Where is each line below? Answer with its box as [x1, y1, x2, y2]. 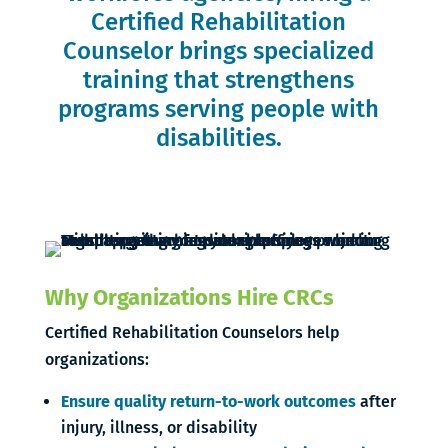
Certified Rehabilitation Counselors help [44, 323, 340, 342]
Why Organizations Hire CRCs [44, 284, 334, 311]
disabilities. [155, 124, 282, 152]
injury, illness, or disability [60, 418, 257, 437]
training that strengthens [83, 66, 355, 94]
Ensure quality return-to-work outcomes [60, 392, 356, 411]
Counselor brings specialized [63, 37, 375, 65]
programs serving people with [58, 95, 380, 123]
